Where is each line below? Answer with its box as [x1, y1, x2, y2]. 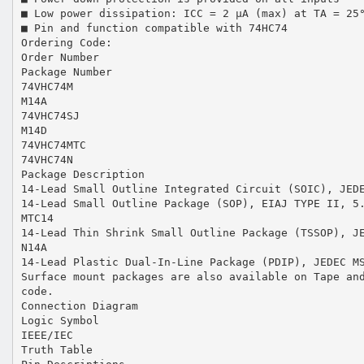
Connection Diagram [20, 299, 138, 312]
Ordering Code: [20, 36, 112, 49]
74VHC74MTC [20, 138, 86, 151]
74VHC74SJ [20, 109, 80, 122]
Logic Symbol [20, 314, 99, 327]
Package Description [20, 167, 145, 180]
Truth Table [20, 343, 93, 356]
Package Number [20, 65, 112, 78]
